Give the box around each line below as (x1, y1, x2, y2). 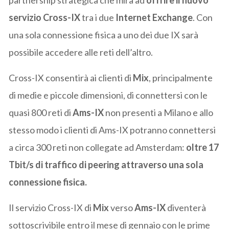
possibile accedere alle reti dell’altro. (9, 47, 153, 58)
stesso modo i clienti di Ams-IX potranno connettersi (9, 124, 216, 136)
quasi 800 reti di (9, 107, 73, 119)
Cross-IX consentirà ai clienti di (9, 72, 133, 84)
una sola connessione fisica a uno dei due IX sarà (9, 29, 199, 41)
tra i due (80, 12, 116, 24)
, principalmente (149, 72, 213, 84)
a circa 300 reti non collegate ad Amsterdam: (9, 142, 187, 153)
